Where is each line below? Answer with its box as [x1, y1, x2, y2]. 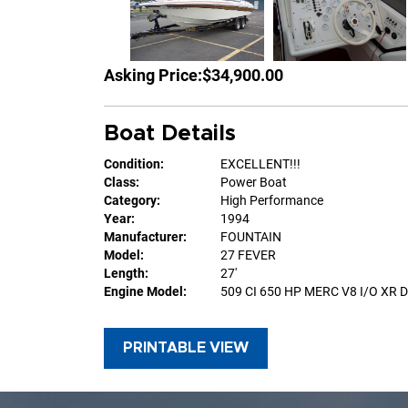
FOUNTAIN [220, 229, 281, 245]
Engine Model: [104, 284, 187, 300]
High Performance [220, 193, 323, 209]
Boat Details [104, 122, 236, 145]
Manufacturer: [104, 229, 187, 245]
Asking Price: [104, 65, 202, 85]
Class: [104, 175, 139, 190]
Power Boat [220, 175, 287, 190]
